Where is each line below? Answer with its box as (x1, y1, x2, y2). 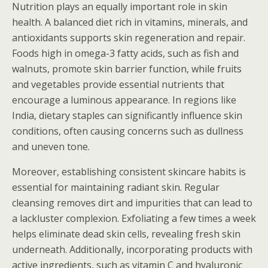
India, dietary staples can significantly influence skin (12, 109, 242, 122)
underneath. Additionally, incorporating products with (12, 243, 252, 256)
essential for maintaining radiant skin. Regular (12, 181, 220, 194)
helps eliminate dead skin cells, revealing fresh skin (12, 227, 240, 240)
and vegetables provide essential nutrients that (12, 78, 224, 91)
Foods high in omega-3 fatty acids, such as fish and (12, 47, 239, 60)
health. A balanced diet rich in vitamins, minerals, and (12, 16, 248, 29)
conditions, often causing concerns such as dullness (12, 124, 243, 138)
